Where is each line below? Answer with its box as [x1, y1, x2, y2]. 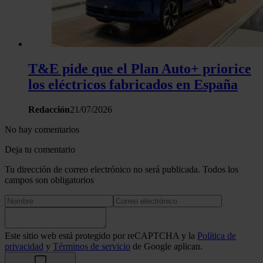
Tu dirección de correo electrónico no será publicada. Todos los [5, 164, 238, 174]
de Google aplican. [130, 241, 203, 251]
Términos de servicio [53, 241, 130, 251]
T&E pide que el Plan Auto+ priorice [28, 61, 251, 76]
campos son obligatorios [5, 174, 94, 185]
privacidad [5, 241, 43, 251]
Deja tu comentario [5, 144, 75, 154]
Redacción [28, 104, 70, 114]
